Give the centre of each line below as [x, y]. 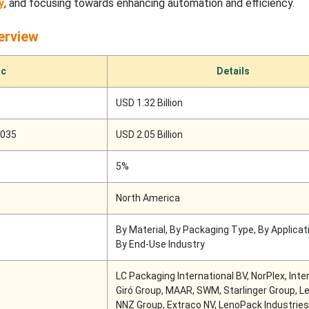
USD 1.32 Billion [149, 103]
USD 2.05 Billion [149, 135]
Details [233, 71]
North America [148, 198]
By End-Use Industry [160, 245]
